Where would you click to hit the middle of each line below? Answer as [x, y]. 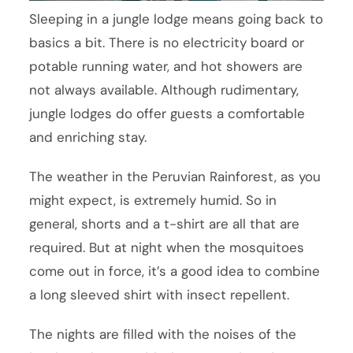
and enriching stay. [88, 137]
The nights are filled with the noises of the [163, 334]
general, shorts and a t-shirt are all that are [165, 224]
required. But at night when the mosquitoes [167, 248]
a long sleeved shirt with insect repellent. [160, 295]
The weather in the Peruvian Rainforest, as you [175, 177]
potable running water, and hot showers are [166, 67]
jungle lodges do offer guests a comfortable [167, 114]
